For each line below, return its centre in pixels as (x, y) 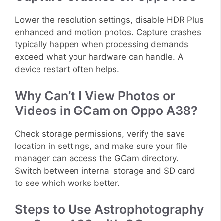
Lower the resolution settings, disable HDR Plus (109, 20)
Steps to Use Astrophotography (109, 209)
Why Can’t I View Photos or (95, 95)
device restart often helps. (67, 69)
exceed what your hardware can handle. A (99, 57)
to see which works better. (67, 183)
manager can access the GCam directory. (97, 158)
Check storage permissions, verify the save (100, 133)
